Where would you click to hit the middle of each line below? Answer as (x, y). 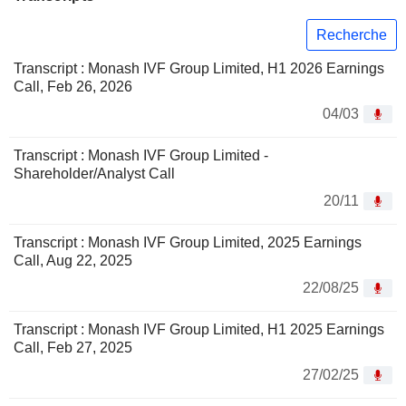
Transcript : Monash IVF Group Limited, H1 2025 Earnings (199, 330)
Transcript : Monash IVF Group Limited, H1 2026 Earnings (199, 69)
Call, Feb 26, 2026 (73, 87)
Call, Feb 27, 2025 (73, 348)
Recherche (352, 34)
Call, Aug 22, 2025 (73, 261)
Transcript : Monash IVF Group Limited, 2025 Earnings (188, 243)
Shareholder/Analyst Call (94, 174)
